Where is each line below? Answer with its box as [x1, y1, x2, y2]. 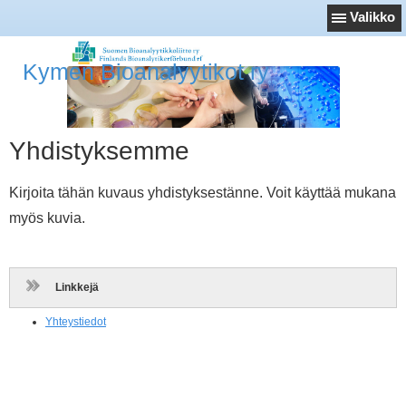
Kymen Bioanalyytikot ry [23, 59, 269, 84]
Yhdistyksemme [9, 137, 189, 165]
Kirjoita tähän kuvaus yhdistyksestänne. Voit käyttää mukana [9, 185, 396, 200]
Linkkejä [55, 281, 99, 294]
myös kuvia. [9, 210, 85, 226]
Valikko [350, 9, 395, 24]
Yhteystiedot [45, 315, 106, 328]
